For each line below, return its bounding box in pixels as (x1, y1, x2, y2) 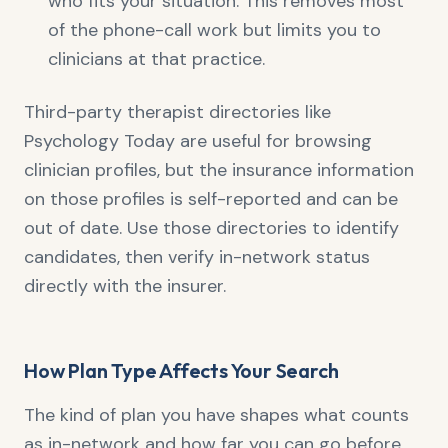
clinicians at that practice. (48, 47, 265, 71)
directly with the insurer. (24, 274, 226, 298)
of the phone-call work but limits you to (48, 18, 381, 42)
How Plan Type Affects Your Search (24, 358, 339, 383)
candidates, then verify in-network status (24, 245, 370, 269)
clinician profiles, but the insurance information (24, 158, 414, 182)
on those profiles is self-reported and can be (24, 187, 398, 211)
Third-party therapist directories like (24, 100, 331, 124)
